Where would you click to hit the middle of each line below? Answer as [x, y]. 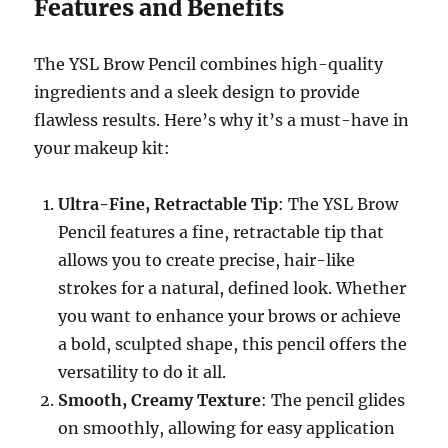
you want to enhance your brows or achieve [230, 315]
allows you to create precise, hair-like [207, 259]
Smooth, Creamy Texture [160, 399]
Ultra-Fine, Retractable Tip [168, 203]
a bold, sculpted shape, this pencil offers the [233, 343]
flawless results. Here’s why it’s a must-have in [222, 119]
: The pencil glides [333, 399]
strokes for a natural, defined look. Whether [232, 287]
